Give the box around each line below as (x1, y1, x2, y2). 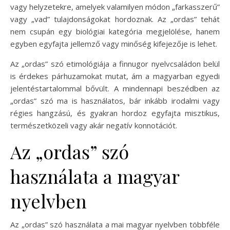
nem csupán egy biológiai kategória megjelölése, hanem (10, 26, 220, 36)
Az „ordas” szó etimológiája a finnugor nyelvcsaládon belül (10, 58, 220, 69)
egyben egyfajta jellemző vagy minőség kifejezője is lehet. (10, 38, 217, 49)
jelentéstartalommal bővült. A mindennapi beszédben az (10, 83, 220, 93)
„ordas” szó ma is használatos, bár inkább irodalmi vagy (10, 95, 220, 106)
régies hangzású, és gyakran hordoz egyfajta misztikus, (10, 107, 220, 118)
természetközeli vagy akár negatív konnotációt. (10, 120, 177, 130)
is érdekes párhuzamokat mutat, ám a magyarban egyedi (10, 70, 220, 81)
